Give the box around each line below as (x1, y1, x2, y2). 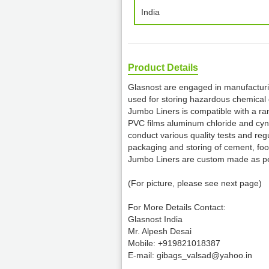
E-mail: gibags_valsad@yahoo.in (128, 250, 252, 260)
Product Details (128, 62, 198, 73)
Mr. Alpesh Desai (128, 226, 192, 236)
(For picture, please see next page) (128, 178, 262, 188)
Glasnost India (128, 214, 183, 224)
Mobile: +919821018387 (128, 238, 220, 248)
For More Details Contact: (128, 202, 226, 212)
